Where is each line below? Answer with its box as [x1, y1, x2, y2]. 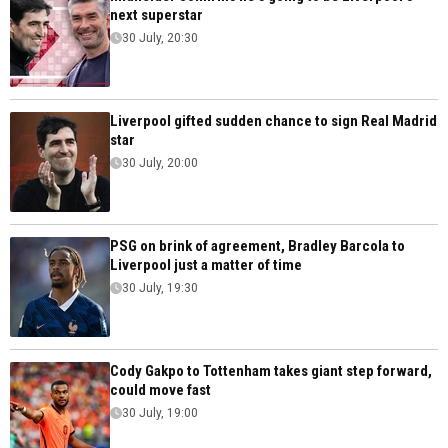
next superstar [110, 6, 203, 25]
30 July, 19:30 [122, 281, 198, 296]
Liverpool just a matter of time [110, 256, 302, 275]
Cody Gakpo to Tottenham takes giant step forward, [110, 362, 432, 381]
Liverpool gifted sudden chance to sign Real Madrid [110, 112, 437, 131]
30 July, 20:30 [122, 31, 198, 46]
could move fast [110, 381, 211, 400]
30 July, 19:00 [122, 406, 198, 421]
